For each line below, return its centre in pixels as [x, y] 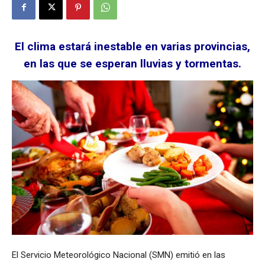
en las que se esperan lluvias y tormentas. [132, 63]
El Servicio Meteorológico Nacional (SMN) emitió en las [119, 255]
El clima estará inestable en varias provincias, [132, 46]
